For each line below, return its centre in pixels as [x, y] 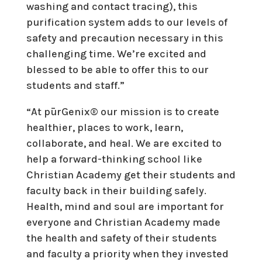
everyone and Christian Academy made [123, 222]
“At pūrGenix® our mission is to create [123, 111]
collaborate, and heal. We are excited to [124, 143]
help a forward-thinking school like [114, 159]
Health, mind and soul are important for [125, 206]
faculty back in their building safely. [116, 190]
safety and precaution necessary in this [125, 38]
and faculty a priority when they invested [127, 254]
